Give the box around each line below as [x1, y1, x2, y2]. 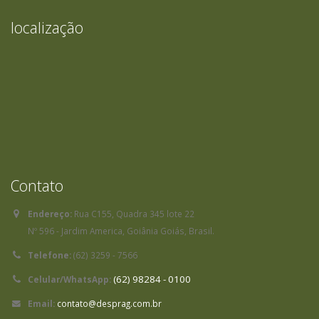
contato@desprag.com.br [57, 298, 162, 309]
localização [11, 17, 83, 38]
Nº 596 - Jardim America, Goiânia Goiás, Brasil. [28, 225, 214, 236]
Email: [28, 298, 55, 309]
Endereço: [28, 208, 72, 219]
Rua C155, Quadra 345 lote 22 [72, 208, 194, 219]
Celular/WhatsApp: [28, 273, 111, 285]
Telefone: [28, 249, 71, 261]
